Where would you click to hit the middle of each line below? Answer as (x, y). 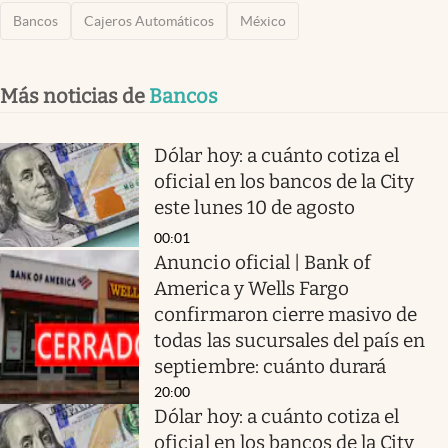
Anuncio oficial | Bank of (263, 263)
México (263, 20)
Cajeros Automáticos (149, 20)
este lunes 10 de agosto (255, 207)
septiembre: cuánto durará (270, 367)
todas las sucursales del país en (290, 341)
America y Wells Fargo (251, 289)
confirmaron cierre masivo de (286, 315)
